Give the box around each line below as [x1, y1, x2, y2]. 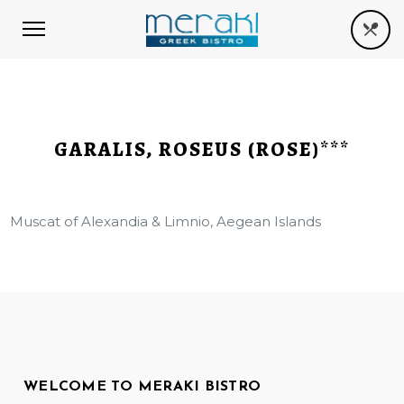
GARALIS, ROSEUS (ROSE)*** [54, 136, 350, 163]
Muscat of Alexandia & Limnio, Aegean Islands [10, 213, 322, 230]
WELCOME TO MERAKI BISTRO [23, 380, 262, 394]
